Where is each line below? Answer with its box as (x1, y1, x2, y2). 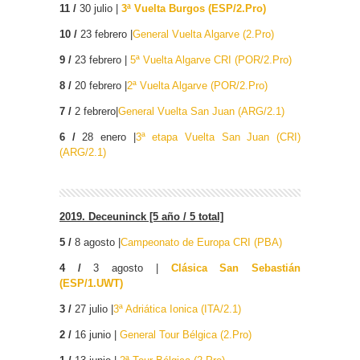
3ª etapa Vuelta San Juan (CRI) (135, 131, 301, 144)
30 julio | (76, 2, 118, 15)
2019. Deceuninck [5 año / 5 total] (59, 211, 223, 223)
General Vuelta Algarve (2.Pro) (133, 28, 274, 41)
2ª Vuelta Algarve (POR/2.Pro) (127, 80, 268, 92)
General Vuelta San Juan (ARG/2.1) (118, 105, 284, 118)
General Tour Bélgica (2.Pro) (120, 329, 252, 342)
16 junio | (72, 329, 120, 342)
